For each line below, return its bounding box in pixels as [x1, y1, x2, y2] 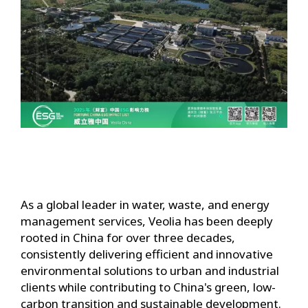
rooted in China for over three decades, [21, 230, 235, 246]
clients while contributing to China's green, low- [21, 279, 276, 296]
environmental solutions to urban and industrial [21, 263, 279, 279]
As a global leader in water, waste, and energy [21, 197, 269, 213]
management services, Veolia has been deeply [21, 213, 273, 230]
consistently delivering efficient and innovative [21, 246, 273, 263]
